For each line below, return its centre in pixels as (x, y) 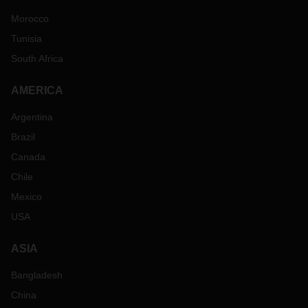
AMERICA (37, 91)
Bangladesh (37, 275)
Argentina (32, 117)
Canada (28, 157)
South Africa (37, 59)
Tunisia (26, 39)
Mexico (26, 197)
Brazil (23, 137)
